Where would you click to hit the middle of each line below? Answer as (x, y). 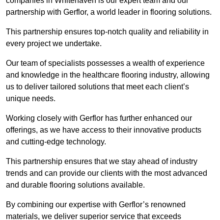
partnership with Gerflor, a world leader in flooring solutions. (109, 12)
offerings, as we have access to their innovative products (104, 130)
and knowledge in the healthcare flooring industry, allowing (108, 75)
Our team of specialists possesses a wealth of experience (105, 63)
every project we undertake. (54, 44)
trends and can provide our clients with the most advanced (107, 173)
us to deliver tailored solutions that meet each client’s (97, 87)
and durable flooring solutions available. (76, 185)
